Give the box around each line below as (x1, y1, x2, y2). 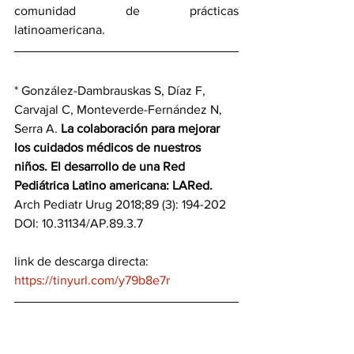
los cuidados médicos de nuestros (14, 140, 204, 154)
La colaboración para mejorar (61, 121, 223, 135)
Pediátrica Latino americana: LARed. (14, 178, 213, 192)
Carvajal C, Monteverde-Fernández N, (14, 102, 225, 116)
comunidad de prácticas (14, 3, 239, 17)
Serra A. (14, 121, 61, 135)
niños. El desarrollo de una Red (14, 159, 188, 173)
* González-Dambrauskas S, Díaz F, (14, 83, 209, 97)
